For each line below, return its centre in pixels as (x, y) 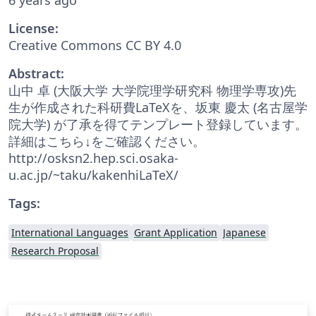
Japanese (244, 232)
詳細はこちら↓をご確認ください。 (107, 141)
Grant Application (176, 232)
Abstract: (36, 73)
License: (34, 28)
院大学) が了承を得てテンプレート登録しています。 (158, 124)
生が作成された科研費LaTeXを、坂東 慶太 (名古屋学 (158, 107)
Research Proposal (55, 250)
